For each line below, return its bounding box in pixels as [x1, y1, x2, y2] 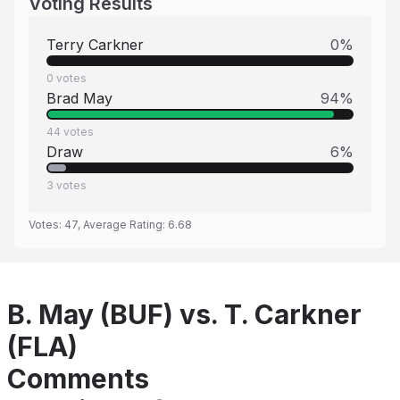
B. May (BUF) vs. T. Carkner [7, 298, 362, 330]
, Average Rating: [78, 218, 168, 231]
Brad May [46, 89, 112, 107]
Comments [7, 362, 149, 395]
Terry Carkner [46, 36, 144, 54]
